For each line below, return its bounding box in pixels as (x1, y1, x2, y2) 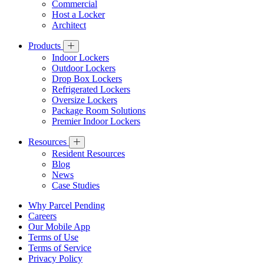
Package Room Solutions (52, 105, 146, 116)
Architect (52, 20, 86, 31)
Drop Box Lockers (52, 74, 122, 84)
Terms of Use (28, 232, 78, 243)
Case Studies (52, 180, 100, 191)
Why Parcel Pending (28, 200, 105, 211)
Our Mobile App (28, 222, 90, 232)
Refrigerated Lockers (52, 84, 130, 95)
